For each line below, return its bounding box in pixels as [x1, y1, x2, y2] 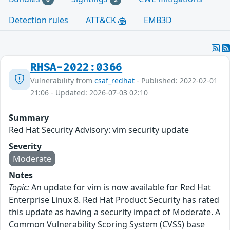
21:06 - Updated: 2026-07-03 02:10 [30, 88, 148, 98]
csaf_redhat [94, 75, 135, 86]
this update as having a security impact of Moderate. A [9, 206, 220, 218]
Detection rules [9, 14, 68, 26]
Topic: [9, 182, 29, 194]
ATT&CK [86, 14, 118, 26]
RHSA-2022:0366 [30, 61, 123, 74]
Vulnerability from [30, 75, 94, 86]
